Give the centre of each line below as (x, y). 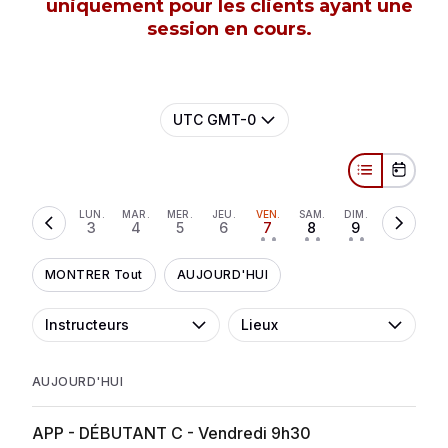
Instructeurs (87, 324)
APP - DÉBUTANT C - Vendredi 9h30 (171, 432)
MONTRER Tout (94, 274)
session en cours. (229, 28)
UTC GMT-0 (214, 119)
